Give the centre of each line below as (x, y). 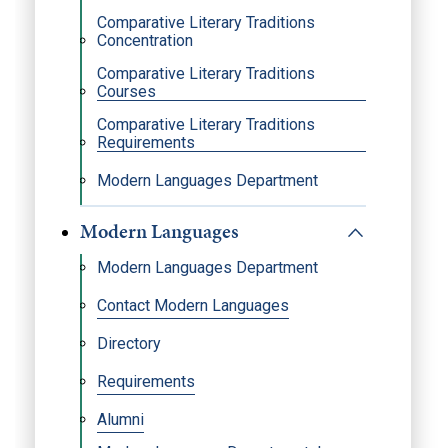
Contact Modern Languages (193, 305)
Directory (129, 343)
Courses (126, 91)
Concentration (145, 40)
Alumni (120, 419)
